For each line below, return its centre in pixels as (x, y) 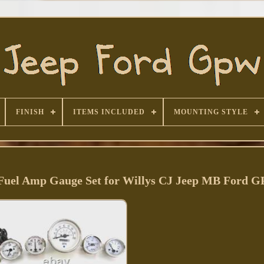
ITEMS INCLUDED (109, 112)
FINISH (30, 112)
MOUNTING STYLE (211, 112)
